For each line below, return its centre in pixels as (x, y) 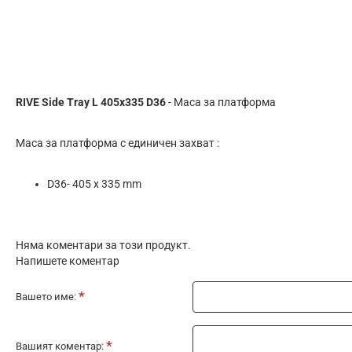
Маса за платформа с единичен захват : (117, 143)
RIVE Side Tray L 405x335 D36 (91, 102)
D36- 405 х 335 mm (94, 183)
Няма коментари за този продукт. (103, 245)
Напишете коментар (68, 260)
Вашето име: (46, 296)
